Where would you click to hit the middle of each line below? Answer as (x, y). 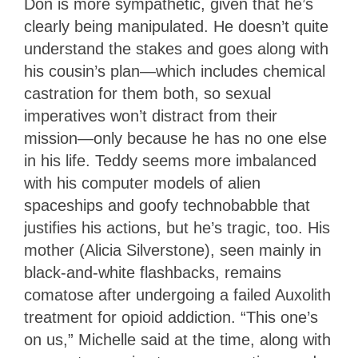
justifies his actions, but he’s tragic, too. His (177, 227)
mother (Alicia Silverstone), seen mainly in (173, 250)
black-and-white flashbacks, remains (153, 272)
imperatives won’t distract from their (151, 115)
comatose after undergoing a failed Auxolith (177, 294)
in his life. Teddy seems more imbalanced (170, 160)
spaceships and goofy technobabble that (167, 205)
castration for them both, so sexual (147, 93)
